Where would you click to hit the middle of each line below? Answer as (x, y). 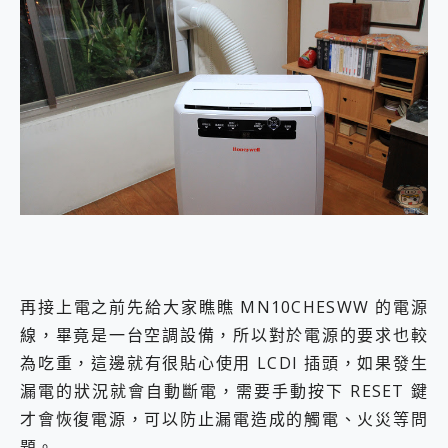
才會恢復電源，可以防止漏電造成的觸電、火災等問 (224, 418)
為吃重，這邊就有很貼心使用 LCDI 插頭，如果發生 (224, 362)
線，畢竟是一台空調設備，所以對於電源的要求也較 (224, 334)
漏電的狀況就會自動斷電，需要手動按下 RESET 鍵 (224, 390)
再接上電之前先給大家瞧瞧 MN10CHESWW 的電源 (224, 306)
